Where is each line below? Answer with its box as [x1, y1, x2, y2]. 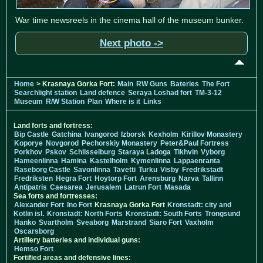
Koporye [14, 139, 43, 148]
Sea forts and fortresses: [14, 192, 97, 201]
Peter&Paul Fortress [160, 139, 229, 148]
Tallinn [202, 174, 223, 183]
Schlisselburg [69, 148, 115, 157]
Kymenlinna [131, 157, 171, 166]
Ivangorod [85, 130, 118, 139]
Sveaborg [76, 218, 109, 227]
